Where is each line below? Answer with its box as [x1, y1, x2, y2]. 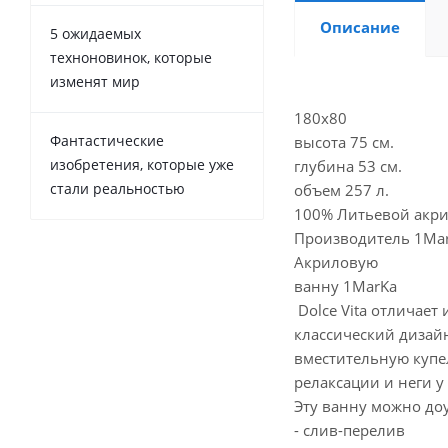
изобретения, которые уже [50, 154, 234, 174]
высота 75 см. [294, 132, 394, 153]
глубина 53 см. [294, 156, 402, 177]
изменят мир [50, 71, 140, 91]
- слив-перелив [294, 420, 405, 441]
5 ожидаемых [50, 23, 141, 43]
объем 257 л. [294, 180, 389, 201]
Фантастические [50, 130, 164, 150]
